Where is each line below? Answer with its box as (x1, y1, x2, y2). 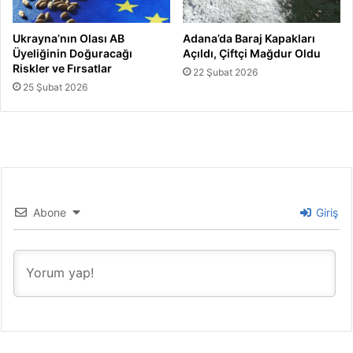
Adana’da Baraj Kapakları (183, 32, 315, 46)
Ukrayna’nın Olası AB (13, 32, 124, 46)
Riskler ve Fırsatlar (13, 61, 112, 76)
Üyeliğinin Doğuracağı (13, 46, 132, 61)
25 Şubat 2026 (23, 81, 87, 94)
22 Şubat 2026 (193, 66, 258, 79)
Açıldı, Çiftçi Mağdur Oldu (183, 46, 321, 61)
